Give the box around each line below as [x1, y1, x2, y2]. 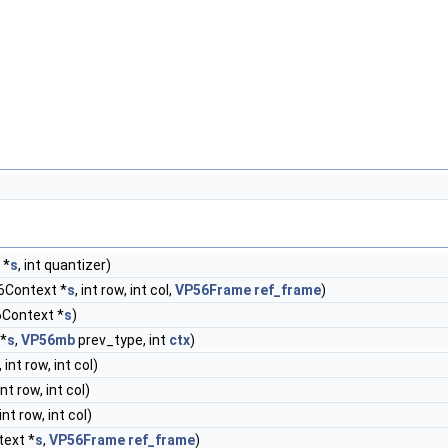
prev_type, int [75, 332, 169, 348]
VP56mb [21, 332, 75, 348]
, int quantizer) [18, 257, 111, 273]
